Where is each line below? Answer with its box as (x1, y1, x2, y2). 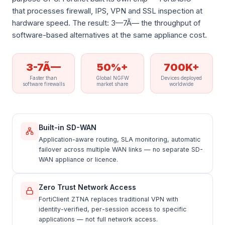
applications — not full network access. (39, 215, 158, 223)
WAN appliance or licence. (39, 156, 118, 163)
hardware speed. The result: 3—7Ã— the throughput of (12, 18, 201, 28)
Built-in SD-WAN (39, 123, 96, 132)
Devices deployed (161, 75, 202, 81)
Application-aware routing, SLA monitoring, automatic (39, 136, 200, 143)
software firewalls (22, 81, 65, 87)
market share (96, 81, 129, 87)
